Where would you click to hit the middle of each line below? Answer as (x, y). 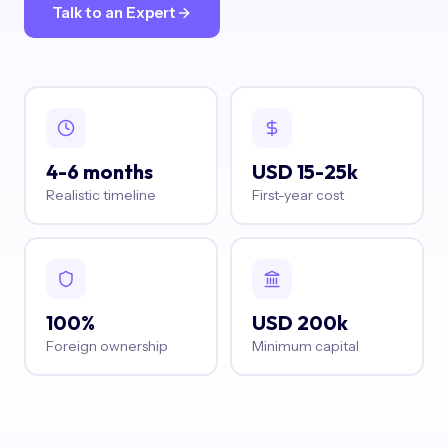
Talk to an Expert (114, 12)
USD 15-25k (304, 171)
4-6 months (99, 171)
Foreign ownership (106, 345)
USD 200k (299, 322)
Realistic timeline (100, 194)
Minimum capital (305, 345)
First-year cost (297, 194)
